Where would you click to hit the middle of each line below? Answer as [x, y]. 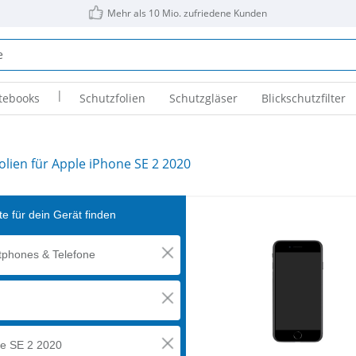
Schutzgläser [203, 98]
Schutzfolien [112, 98]
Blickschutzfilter [303, 98]
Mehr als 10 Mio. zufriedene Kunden [188, 13]
